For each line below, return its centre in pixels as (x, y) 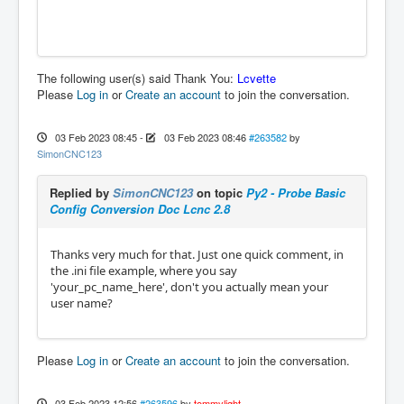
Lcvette (257, 78)
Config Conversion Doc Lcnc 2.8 (140, 208)
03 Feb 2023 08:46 (205, 137)
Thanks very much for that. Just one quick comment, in (197, 254)
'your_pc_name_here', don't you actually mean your (189, 286)
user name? (82, 303)
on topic (220, 192)
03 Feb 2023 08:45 (96, 137)
